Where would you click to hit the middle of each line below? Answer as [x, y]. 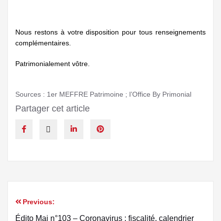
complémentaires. [43, 43]
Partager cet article [53, 109]
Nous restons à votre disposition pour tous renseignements [110, 32]
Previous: [39, 202]
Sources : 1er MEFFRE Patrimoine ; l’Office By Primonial [103, 94]
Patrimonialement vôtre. [53, 64]
